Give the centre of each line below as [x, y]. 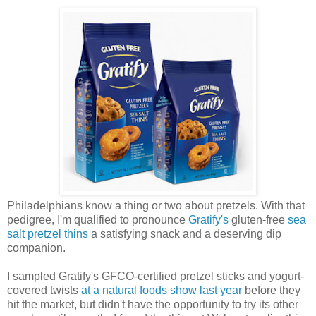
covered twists [44, 290]
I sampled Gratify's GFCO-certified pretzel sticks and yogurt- [156, 276]
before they [271, 290]
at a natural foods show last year [162, 290]
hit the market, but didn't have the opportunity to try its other [153, 304]
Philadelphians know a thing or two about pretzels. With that [156, 205]
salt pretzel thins [48, 233]
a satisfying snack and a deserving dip [185, 233]
